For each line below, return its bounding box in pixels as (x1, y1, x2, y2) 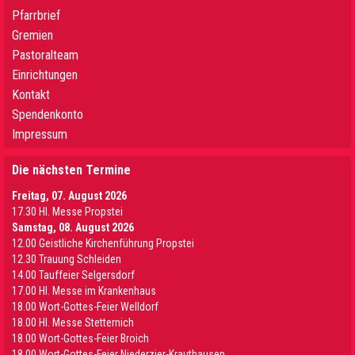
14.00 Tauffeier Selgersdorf (12, 269, 135, 281)
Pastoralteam (12, 48, 78, 63)
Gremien (12, 28, 53, 43)
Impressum (12, 127, 67, 142)
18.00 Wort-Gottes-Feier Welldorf (12, 300, 158, 313)
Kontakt (12, 87, 50, 102)
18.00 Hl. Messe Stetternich (12, 316, 134, 329)
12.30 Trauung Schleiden (12, 253, 121, 265)
